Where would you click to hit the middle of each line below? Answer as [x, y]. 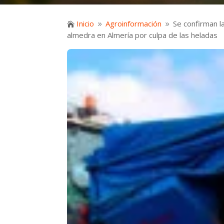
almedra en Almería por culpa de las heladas [142, 35]
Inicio [85, 23]
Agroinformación [134, 23]
